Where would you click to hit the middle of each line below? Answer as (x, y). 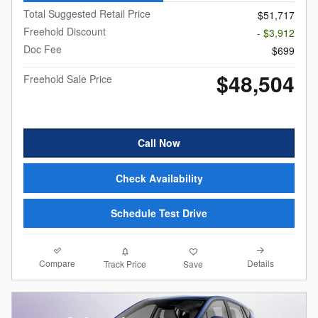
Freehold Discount (65, 31)
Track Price (125, 263)
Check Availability (159, 178)
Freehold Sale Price (68, 78)
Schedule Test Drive (159, 213)
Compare (57, 263)
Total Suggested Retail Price (87, 13)
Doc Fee (43, 49)
